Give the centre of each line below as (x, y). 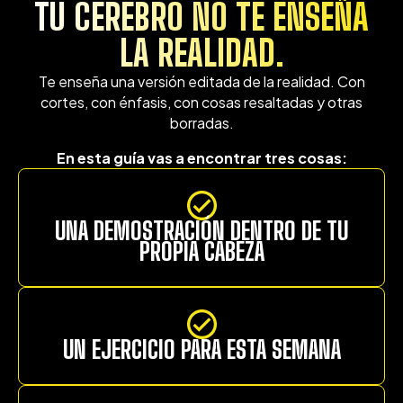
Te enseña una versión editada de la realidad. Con (201, 82)
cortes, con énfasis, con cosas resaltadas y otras (201, 103)
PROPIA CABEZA (201, 252)
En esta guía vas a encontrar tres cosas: (201, 158)
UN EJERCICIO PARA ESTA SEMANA (201, 350)
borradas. (201, 123)
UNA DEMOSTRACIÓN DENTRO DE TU (201, 231)
